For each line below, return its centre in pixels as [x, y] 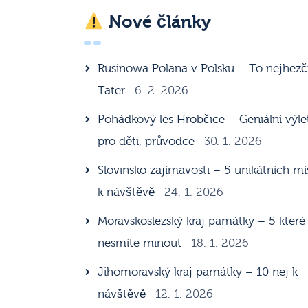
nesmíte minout [140, 243]
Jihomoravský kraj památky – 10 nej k [198, 272]
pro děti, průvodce [146, 142]
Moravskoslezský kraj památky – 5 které [202, 221]
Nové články [157, 22]
